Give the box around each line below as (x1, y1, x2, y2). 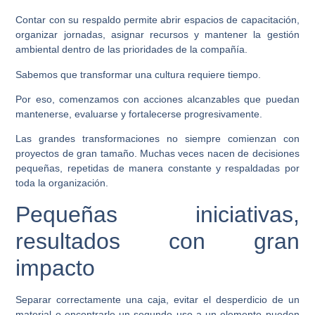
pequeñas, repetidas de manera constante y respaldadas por (15, 162, 300, 174)
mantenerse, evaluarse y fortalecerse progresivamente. (15, 108, 263, 120)
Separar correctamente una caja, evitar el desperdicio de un (15, 293, 300, 305)
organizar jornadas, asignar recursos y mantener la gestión (15, 29, 300, 41)
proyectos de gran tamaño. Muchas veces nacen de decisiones (15, 148, 300, 160)
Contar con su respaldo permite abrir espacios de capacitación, (15, 14, 300, 26)
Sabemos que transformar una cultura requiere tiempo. (15, 68, 262, 80)
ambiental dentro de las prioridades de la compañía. (15, 44, 248, 56)
